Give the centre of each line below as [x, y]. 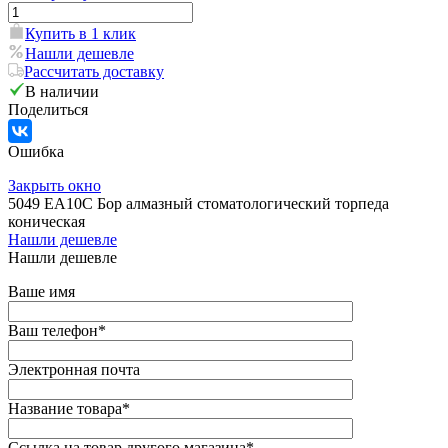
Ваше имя [41, 292]
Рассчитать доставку [94, 72]
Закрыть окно [54, 186]
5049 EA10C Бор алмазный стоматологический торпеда [198, 204]
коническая [46, 222]
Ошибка [36, 152]
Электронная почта [74, 370]
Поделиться [48, 110]
